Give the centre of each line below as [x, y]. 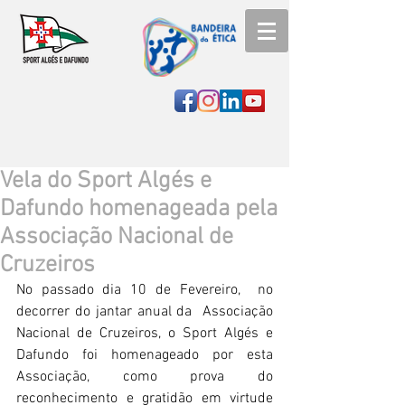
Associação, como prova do [145, 377]
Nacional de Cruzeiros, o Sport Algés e [145, 334]
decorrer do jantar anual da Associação [145, 312]
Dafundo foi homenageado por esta [145, 355]
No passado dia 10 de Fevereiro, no [145, 290]
